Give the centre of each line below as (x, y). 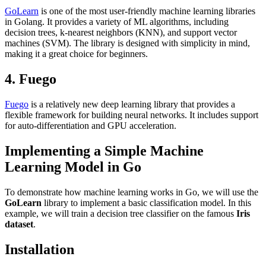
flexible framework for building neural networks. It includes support (132, 115)
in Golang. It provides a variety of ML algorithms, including (117, 22)
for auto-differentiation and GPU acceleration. (91, 126)
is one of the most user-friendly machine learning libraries (147, 11)
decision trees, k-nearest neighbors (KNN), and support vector (121, 33)
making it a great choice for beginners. (76, 54)
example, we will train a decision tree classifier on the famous (121, 213)
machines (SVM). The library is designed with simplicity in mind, (127, 43)
